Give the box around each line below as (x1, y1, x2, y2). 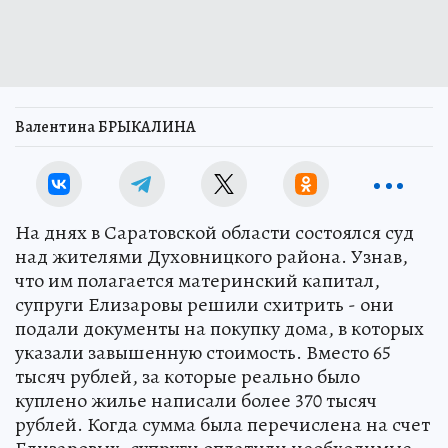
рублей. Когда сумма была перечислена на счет (15, 410, 430, 438)
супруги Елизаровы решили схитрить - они (15, 290, 394, 318)
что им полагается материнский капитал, (15, 266, 380, 294)
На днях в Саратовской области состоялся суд (15, 218, 414, 246)
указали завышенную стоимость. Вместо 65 (15, 338, 391, 366)
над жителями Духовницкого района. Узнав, (15, 242, 408, 270)
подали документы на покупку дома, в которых (15, 314, 424, 342)
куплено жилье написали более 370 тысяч (15, 386, 377, 414)
